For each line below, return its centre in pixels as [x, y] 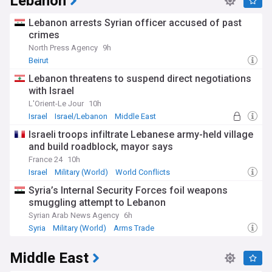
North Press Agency [63, 48]
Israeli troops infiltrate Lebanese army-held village [141, 134]
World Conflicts [143, 172]
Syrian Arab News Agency [74, 215]
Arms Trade [134, 228]
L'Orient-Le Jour [56, 104]
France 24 [46, 159]
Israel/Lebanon [81, 116]
